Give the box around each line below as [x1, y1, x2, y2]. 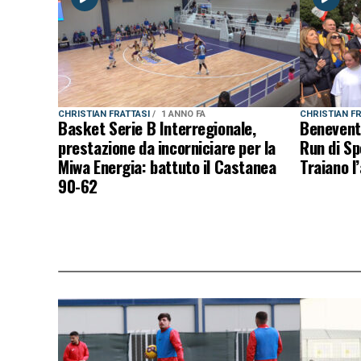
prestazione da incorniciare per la [58, 135, 276, 160]
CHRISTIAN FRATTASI [58, 109, 152, 119]
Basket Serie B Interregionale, [58, 115, 256, 140]
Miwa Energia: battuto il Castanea [58, 154, 276, 179]
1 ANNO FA [161, 109, 205, 119]
